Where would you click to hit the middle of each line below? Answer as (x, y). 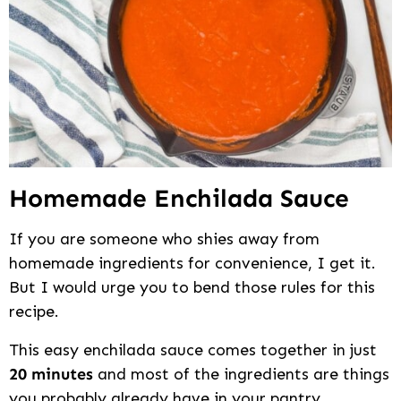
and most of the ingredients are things (241, 375)
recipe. (34, 312)
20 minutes (51, 375)
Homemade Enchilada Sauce (179, 199)
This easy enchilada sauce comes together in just (193, 350)
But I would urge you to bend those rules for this (192, 288)
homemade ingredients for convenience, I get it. (192, 264)
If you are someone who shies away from (164, 239)
